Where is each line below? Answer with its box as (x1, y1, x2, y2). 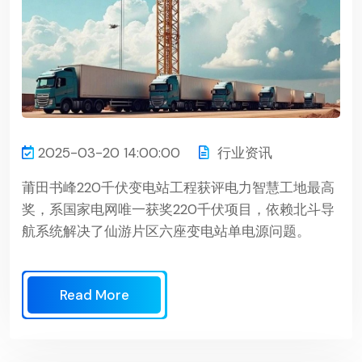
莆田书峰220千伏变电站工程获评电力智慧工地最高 (22, 178, 335, 196)
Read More (60, 285, 129, 304)
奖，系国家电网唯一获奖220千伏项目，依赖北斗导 (22, 200, 335, 218)
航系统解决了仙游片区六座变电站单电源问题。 (22, 221, 310, 240)
